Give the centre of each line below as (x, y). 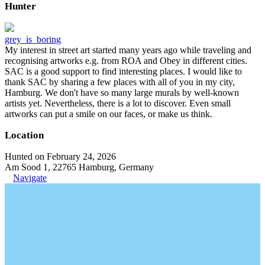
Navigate (30, 177)
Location (24, 135)
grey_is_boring (33, 39)
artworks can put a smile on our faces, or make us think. (109, 114)
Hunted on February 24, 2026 (60, 156)
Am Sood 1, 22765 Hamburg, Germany (79, 167)
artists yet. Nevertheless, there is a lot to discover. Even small (118, 103)
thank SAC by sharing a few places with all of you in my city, (120, 82)
